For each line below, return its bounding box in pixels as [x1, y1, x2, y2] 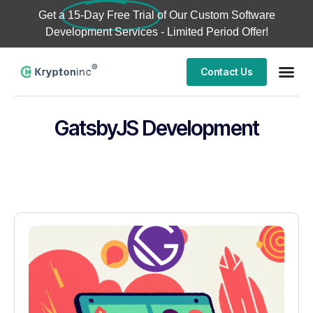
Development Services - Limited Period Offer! [45, 26, 268, 38]
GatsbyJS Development [54, 115, 259, 140]
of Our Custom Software [156, 9, 275, 21]
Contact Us [200, 65, 253, 78]
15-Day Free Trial [67, 9, 154, 21]
